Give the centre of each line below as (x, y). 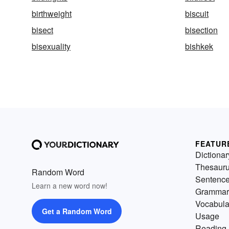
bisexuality (51, 46)
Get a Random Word (77, 211)
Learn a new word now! (70, 186)
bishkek (199, 46)
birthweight (52, 14)
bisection (201, 30)
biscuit (197, 14)
